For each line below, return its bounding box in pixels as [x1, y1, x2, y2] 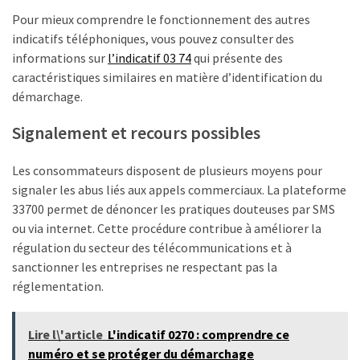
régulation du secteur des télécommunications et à [12, 239, 292, 256]
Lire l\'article [28, 326, 103, 343]
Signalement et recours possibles [12, 121, 260, 145]
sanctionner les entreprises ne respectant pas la [12, 259, 277, 276]
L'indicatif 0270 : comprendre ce [108, 326, 289, 343]
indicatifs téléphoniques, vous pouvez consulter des [12, 31, 294, 47]
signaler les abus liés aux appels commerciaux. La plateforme [12, 182, 346, 198]
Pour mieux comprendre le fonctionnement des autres [12, 11, 310, 28]
